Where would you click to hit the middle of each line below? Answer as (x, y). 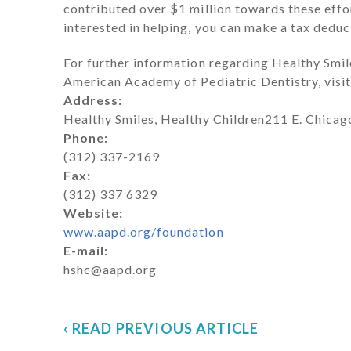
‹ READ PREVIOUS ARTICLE (161, 329)
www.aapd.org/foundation (143, 232)
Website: (93, 213)
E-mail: (85, 251)
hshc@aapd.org (110, 270)
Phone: (85, 138)
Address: (92, 100)
